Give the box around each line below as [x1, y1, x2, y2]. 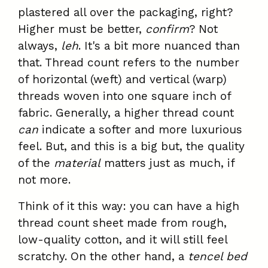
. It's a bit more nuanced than [78, 39, 240, 53]
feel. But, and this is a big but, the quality [18, 139, 245, 154]
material [54, 156, 100, 170]
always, [18, 39, 61, 53]
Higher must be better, [18, 22, 145, 36]
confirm [145, 22, 189, 36]
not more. [18, 173, 71, 187]
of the [18, 156, 54, 170]
